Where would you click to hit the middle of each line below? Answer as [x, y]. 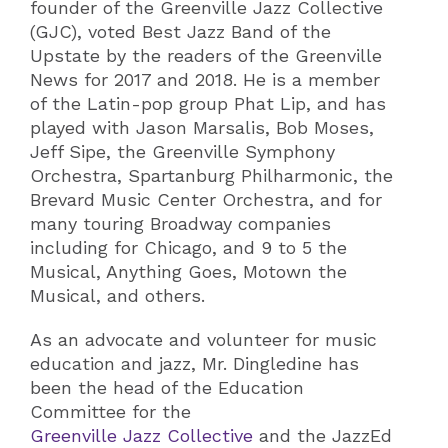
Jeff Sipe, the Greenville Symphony [182, 151]
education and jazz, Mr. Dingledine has [194, 363]
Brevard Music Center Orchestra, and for [206, 199]
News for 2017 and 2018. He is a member [205, 79]
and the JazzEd [322, 435]
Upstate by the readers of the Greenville [206, 55]
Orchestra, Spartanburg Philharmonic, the [211, 175]
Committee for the [113, 411]
